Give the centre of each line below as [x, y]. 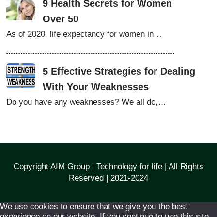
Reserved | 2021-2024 [108, 178]
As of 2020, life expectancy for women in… [84, 34]
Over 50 [61, 19]
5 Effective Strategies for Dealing [119, 71]
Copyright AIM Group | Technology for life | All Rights [108, 166]
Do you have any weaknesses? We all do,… [86, 102]
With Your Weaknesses [96, 87]
